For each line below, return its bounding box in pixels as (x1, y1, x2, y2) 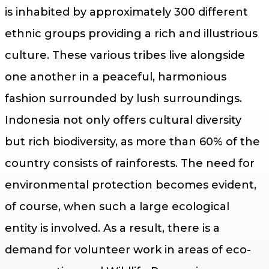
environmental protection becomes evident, (5, 178, 256, 192)
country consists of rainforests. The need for (5, 156, 255, 170)
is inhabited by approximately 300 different (5, 5, 248, 19)
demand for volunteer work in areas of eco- (5, 243, 251, 256)
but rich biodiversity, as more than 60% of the (5, 134, 260, 148)
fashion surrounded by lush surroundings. (5, 91, 242, 105)
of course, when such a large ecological (5, 199, 229, 213)
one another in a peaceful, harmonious (5, 70, 226, 83)
